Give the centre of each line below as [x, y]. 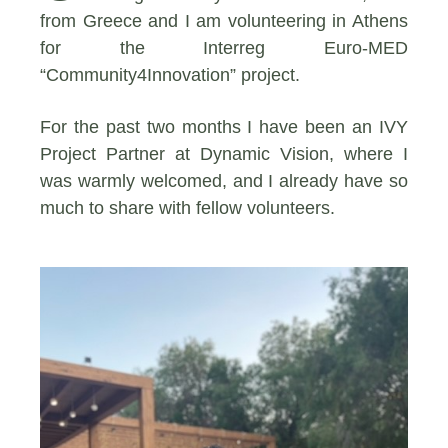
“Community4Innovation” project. [170, 74]
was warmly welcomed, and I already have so [224, 180]
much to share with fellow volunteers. [190, 207]
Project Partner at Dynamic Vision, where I [224, 153]
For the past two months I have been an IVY [224, 126]
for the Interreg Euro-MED [224, 47]
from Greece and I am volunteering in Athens [224, 20]
